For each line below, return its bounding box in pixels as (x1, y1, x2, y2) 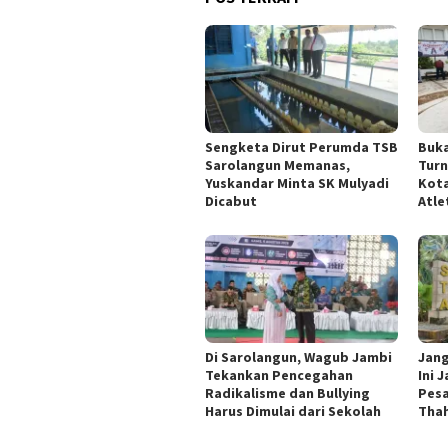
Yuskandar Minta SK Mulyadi (205, 174, 389, 193)
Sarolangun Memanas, (205, 156, 350, 175)
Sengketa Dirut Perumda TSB (205, 138, 398, 157)
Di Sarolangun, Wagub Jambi (205, 348, 392, 367)
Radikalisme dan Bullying (205, 384, 370, 403)
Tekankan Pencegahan (205, 366, 353, 385)
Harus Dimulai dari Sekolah (205, 402, 381, 421)
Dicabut (205, 192, 257, 211)
